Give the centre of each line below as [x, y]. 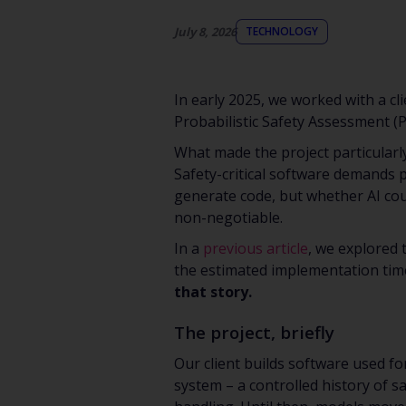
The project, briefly [254, 332]
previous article [256, 248]
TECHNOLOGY [282, 31]
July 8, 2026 [205, 31]
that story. [213, 292]
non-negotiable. [228, 217]
